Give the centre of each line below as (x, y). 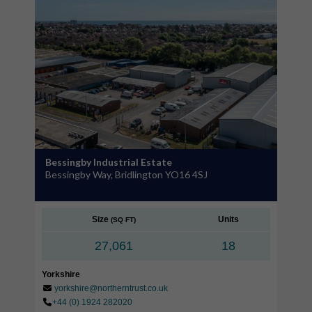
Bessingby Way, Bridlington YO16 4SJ (126, 174)
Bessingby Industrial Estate (109, 162)
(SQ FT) (123, 219)
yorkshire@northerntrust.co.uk (111, 288)
